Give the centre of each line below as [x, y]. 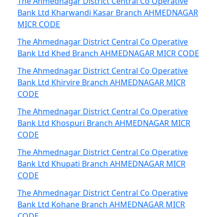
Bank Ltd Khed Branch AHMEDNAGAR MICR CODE [108, 53]
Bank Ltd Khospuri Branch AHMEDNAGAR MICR [104, 123]
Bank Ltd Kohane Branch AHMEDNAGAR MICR [101, 204]
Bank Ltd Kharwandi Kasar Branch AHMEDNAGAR [108, 13]
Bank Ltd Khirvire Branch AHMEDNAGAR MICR [101, 82]
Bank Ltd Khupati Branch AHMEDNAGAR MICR [101, 164]
